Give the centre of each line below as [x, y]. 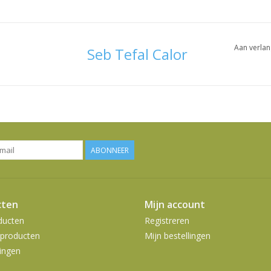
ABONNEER [110, 150]
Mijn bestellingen [178, 235]
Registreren [167, 220]
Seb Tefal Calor [137, 54]
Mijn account [175, 204]
